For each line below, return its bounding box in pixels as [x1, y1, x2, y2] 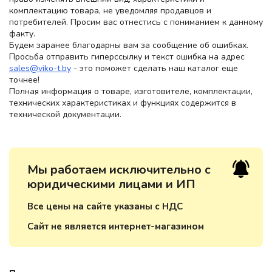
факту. [9, 28, 35, 40]
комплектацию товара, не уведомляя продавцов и [9, 5, 211, 17]
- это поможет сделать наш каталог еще [71, 63, 238, 75]
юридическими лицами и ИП [27, 176, 195, 193]
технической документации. [9, 109, 121, 121]
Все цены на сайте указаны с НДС [27, 200, 183, 213]
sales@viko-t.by [9, 63, 71, 75]
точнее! [9, 74, 39, 86]
